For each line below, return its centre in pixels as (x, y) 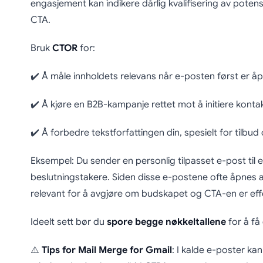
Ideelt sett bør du (68, 222)
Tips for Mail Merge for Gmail (107, 250)
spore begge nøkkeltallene (166, 222)
